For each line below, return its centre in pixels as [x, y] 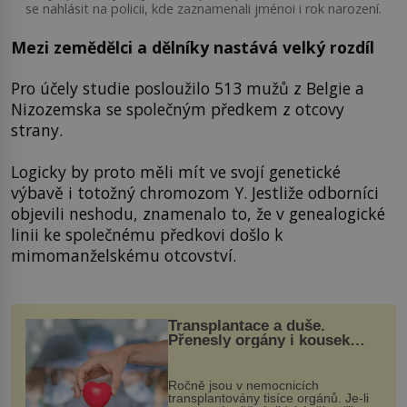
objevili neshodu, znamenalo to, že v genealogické [198, 213]
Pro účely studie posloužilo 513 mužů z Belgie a [188, 89]
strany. [37, 130]
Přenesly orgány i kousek [258, 341]
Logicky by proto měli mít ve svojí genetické [176, 171]
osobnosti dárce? [230, 355]
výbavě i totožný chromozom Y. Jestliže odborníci [195, 192]
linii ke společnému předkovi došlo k [147, 234]
